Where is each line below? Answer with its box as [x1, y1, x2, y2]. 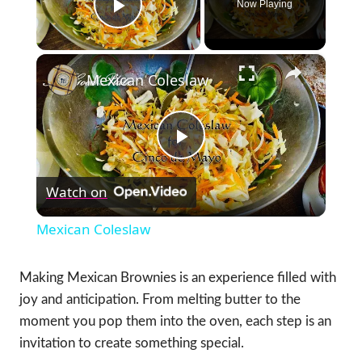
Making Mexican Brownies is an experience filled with [19, 270, 336, 284]
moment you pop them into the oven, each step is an [19, 314, 331, 328]
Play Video [118, 14, 235, 41]
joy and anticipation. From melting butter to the [19, 292, 301, 306]
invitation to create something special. [19, 335, 244, 350]
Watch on [45, 183, 107, 202]
